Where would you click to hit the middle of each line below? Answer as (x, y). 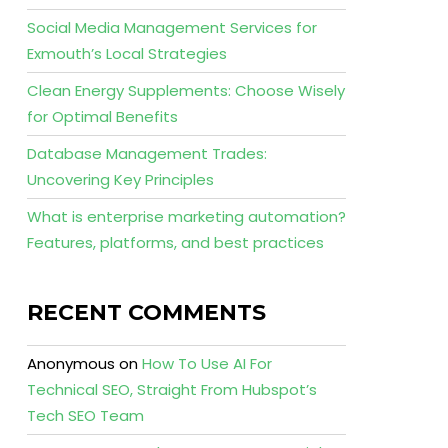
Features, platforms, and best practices (175, 242)
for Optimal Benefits (102, 116)
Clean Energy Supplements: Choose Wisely (185, 90)
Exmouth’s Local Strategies (126, 53)
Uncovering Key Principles (120, 179)
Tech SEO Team (85, 415)
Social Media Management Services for (171, 27)
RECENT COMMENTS (146, 312)
